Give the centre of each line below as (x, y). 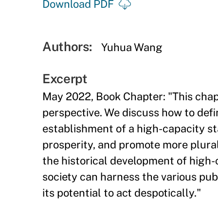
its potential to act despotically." (122, 193)
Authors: (67, 46)
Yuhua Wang (132, 47)
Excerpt (65, 79)
